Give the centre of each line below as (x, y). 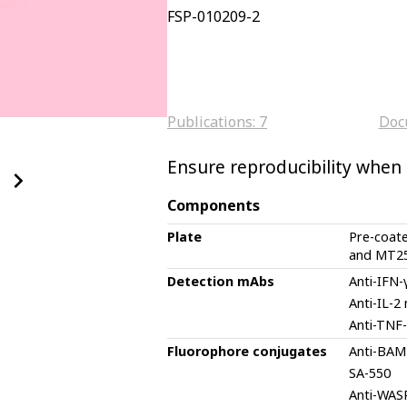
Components (213, 205)
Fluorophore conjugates (247, 351)
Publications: (213, 122)
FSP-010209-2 (213, 16)
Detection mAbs (221, 281)
